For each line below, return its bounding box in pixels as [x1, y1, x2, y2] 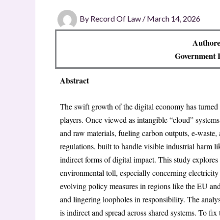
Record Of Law [90, 14, 142, 24]
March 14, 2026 [147, 14, 200, 24]
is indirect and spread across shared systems [60, 207, 194, 218]
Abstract [60, 75, 89, 86]
